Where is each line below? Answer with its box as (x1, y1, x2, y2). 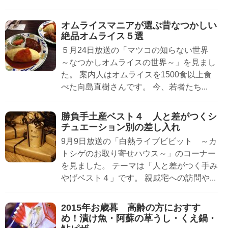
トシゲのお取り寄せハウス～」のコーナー (61, 149, 216, 158)
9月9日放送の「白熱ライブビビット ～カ (61, 137, 217, 146)
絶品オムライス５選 (61, 31, 144, 42)
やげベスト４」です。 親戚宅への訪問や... (61, 174, 216, 183)
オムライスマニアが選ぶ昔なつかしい (61, 20, 217, 31)
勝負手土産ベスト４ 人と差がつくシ (61, 111, 217, 122)
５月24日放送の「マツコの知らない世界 (61, 46, 217, 55)
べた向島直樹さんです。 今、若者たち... (61, 82, 208, 92)
